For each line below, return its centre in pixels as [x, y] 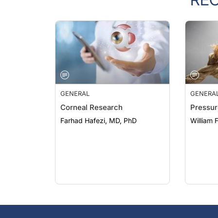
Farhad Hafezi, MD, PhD [99, 111]
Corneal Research [91, 98]
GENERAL [75, 84]
